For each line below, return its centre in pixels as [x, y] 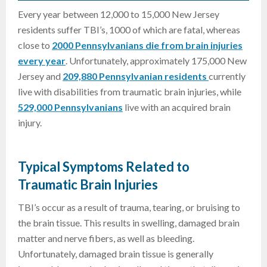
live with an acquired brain [177, 107]
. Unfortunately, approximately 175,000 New [156, 61]
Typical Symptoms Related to [104, 167]
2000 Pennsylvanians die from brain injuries [147, 45]
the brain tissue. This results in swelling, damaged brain [129, 223]
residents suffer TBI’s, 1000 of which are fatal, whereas [129, 30]
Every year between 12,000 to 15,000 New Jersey [119, 14]
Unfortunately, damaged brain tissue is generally [116, 254]
